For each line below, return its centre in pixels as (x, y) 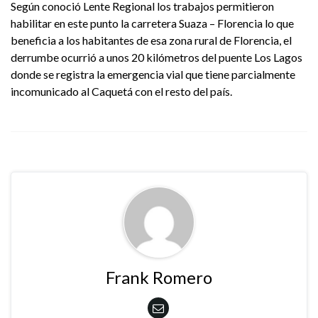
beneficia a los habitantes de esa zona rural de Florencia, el (151, 40)
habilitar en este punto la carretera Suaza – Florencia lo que (152, 23)
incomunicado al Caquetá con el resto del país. (121, 92)
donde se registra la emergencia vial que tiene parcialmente (153, 75)
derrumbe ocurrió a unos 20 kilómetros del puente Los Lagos (157, 57)
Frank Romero (159, 278)
